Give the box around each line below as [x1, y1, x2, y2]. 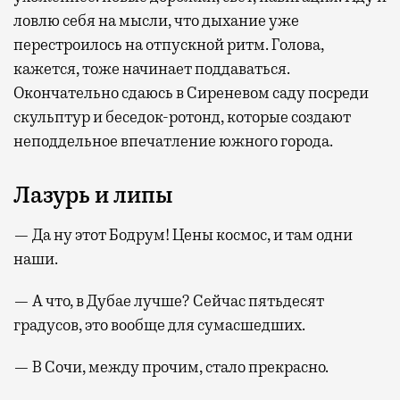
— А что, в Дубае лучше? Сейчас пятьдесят [13, 291, 324, 312]
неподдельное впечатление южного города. [13, 131, 333, 152]
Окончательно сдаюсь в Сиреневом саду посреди [13, 83, 369, 104]
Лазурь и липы [13, 181, 173, 211]
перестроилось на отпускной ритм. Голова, [13, 35, 324, 55]
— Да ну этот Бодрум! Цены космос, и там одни [13, 225, 353, 246]
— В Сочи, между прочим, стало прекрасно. [13, 357, 329, 378]
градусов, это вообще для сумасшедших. [13, 315, 305, 336]
